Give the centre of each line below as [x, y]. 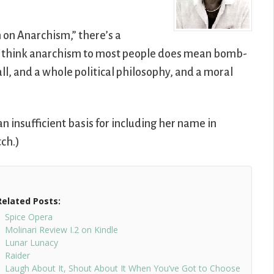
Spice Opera [28, 217]
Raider [17, 256]
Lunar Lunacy [31, 243]
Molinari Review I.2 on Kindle [61, 230]
